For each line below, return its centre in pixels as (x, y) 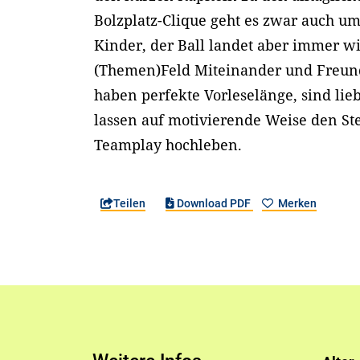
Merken (296, 203)
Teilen (130, 203)
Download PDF (213, 203)
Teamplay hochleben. (168, 145)
